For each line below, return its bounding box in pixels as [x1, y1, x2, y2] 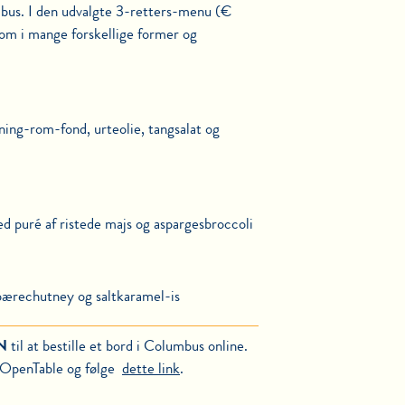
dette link [122, 357, 180, 380]
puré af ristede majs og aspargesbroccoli [14, 212, 253, 235]
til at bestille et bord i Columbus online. [7, 334, 248, 357]
